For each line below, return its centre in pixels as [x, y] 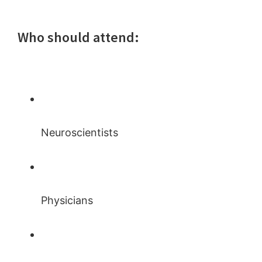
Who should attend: [78, 37]
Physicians [67, 200]
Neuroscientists [80, 132]
